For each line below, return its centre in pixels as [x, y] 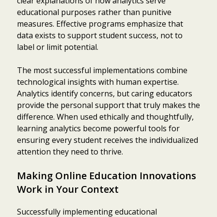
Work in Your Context [68, 189]
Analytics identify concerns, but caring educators [105, 93]
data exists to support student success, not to [100, 35]
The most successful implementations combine [102, 70]
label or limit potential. [58, 47]
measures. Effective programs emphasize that [100, 23]
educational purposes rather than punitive [94, 12]
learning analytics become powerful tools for [98, 128]
